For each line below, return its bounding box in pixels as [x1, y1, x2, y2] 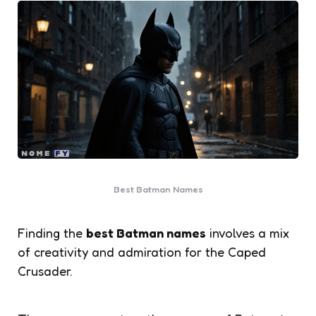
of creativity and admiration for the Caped [18, 243, 266, 260]
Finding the [18, 224, 86, 241]
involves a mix [206, 224, 289, 241]
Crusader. [18, 262, 73, 279]
